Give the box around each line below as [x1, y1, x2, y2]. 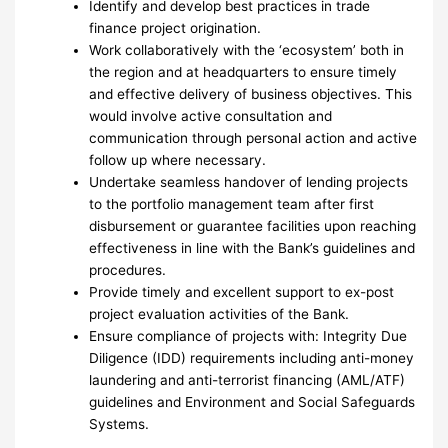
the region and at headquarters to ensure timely [89, 63, 398, 80]
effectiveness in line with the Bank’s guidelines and [89, 239, 416, 256]
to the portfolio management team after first [89, 195, 375, 212]
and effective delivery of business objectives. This [89, 85, 413, 102]
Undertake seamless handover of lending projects [89, 173, 409, 190]
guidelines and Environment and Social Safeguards [89, 393, 416, 410]
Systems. [89, 415, 150, 432]
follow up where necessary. [89, 151, 267, 168]
